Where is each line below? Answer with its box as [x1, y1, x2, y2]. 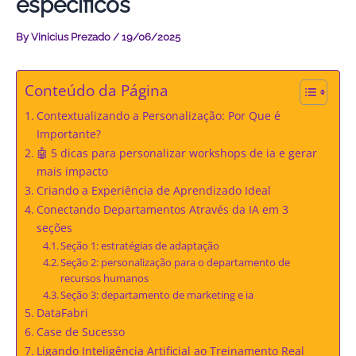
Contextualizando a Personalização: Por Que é [36, 108, 281, 124]
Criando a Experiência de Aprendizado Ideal [36, 183, 271, 199]
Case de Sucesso [36, 324, 125, 340]
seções [36, 220, 72, 236]
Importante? [36, 126, 101, 142]
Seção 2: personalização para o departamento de [60, 255, 291, 270]
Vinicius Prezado [31, 31, 113, 44]
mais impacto [36, 164, 108, 180]
